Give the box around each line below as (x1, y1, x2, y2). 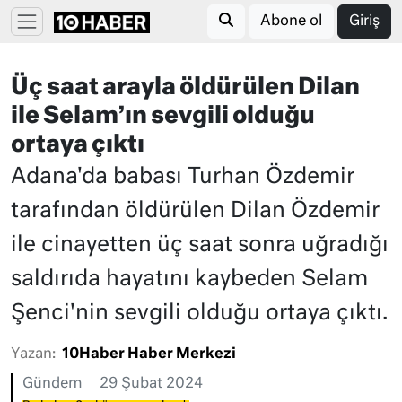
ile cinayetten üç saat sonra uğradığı (11, 234, 389, 256)
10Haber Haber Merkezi (62, 347, 236, 362)
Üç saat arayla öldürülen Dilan (11, 76, 360, 100)
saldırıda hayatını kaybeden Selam (11, 268, 368, 290)
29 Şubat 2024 (100, 377, 203, 391)
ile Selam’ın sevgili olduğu (11, 105, 315, 128)
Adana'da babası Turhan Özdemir (11, 166, 354, 188)
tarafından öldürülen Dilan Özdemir (11, 200, 380, 222)
